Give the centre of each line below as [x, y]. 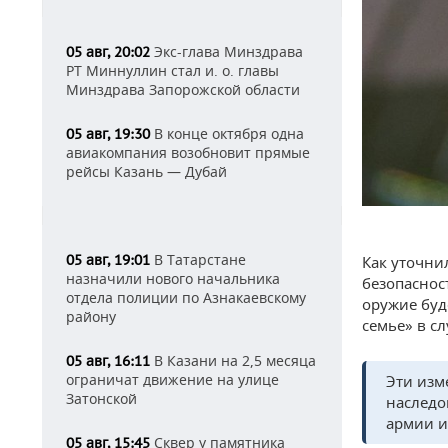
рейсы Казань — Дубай [146, 171]
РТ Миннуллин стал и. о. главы [172, 70]
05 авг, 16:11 [108, 361]
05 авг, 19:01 [108, 260]
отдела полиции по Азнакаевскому [186, 297]
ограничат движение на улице [172, 379]
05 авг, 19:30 [108, 134]
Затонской [101, 398]
